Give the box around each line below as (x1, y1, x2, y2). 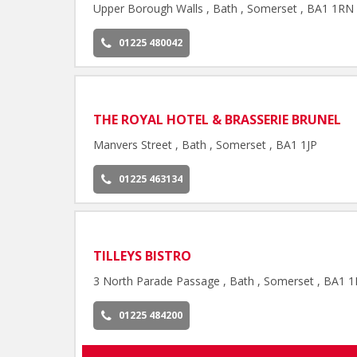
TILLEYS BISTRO (93, 246, 192, 265)
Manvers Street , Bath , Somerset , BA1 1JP (93, 137, 318, 153)
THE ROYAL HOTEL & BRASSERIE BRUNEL (93, 111, 342, 129)
